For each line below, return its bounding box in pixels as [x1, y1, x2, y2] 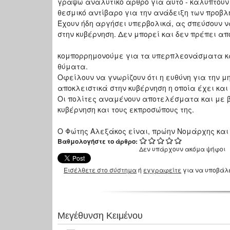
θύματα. [57, 61, 88, 72]
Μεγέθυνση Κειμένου [57, 210, 143, 221]
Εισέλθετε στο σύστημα [64, 165, 137, 175]
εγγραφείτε [143, 165, 182, 175]
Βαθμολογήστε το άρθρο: [57, 137, 139, 146]
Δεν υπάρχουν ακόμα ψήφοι [139, 144, 225, 154]
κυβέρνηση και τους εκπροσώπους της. [57, 104, 194, 115]
